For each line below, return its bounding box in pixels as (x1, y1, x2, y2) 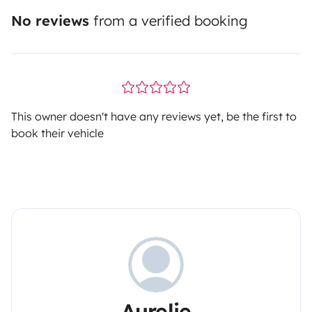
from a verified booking (89, 12, 248, 30)
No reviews (11, 12, 89, 30)
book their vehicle (11, 126, 104, 141)
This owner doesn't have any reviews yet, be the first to (11, 109, 297, 124)
